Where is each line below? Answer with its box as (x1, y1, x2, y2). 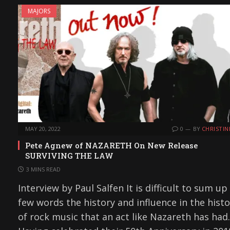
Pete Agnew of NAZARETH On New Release (25, 140, 198, 150)
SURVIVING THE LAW (25, 150, 113, 161)
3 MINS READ (26, 165, 61, 173)
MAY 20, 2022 (25, 124, 61, 132)
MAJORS (28, 6, 50, 15)
